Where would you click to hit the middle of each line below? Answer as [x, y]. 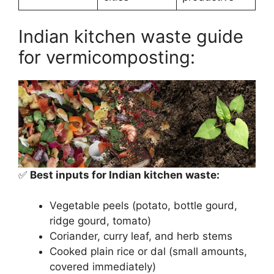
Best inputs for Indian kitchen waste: [125, 175]
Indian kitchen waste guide [131, 36]
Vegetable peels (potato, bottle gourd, [143, 206]
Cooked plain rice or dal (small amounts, [148, 252]
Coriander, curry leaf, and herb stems [141, 236]
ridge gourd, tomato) [100, 221]
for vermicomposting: [107, 57]
